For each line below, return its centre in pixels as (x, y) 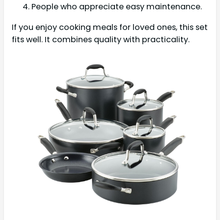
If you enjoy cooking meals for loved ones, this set (110, 27)
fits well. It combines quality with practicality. (101, 39)
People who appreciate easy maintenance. (117, 7)
